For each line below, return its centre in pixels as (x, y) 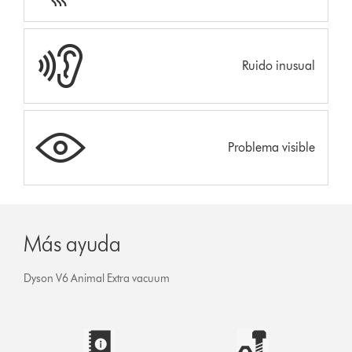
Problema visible (271, 147)
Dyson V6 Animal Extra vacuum (97, 278)
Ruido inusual (278, 65)
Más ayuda (73, 243)
